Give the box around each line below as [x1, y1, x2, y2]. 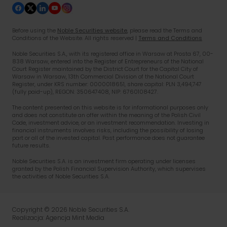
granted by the [12, 165, 53, 173]
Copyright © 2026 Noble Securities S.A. [12, 205, 129, 214]
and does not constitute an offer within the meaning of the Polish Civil [12, 111, 201, 119]
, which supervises [155, 165, 206, 173]
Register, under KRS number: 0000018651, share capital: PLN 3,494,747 [12, 80, 202, 88]
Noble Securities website [57, 26, 127, 34]
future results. [12, 141, 50, 149]
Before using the [12, 26, 57, 34]
